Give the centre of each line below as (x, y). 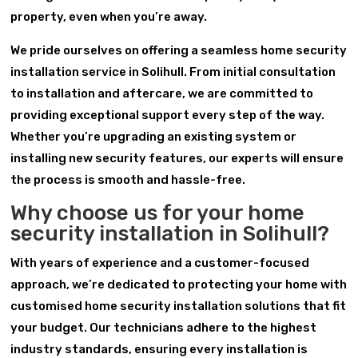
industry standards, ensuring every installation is (159, 349)
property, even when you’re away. (109, 16)
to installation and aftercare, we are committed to (162, 93)
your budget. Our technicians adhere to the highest (164, 327)
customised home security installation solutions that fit (179, 306)
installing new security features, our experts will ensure (177, 158)
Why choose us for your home (158, 213)
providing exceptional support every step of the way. (168, 115)
